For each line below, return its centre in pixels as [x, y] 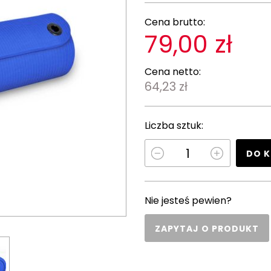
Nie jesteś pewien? [188, 201]
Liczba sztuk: [174, 126]
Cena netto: [173, 72]
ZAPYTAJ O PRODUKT [207, 229]
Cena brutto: [175, 22]
